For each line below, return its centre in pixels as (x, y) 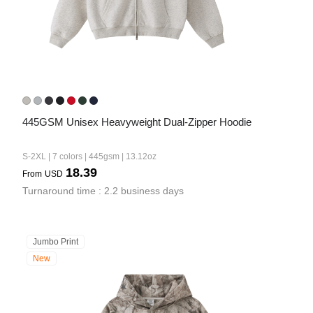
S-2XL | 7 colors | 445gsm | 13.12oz (89, 156)
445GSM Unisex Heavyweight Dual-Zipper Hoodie (137, 122)
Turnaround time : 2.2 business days (103, 191)
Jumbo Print (56, 242)
